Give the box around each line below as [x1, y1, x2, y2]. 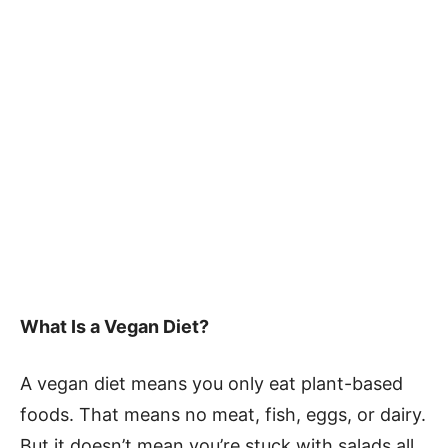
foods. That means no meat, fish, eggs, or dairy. [20, 404, 426, 425]
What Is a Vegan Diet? [20, 316, 209, 337]
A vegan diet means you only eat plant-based [20, 373, 403, 394]
